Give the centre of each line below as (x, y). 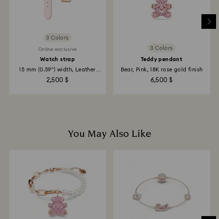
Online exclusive (57, 49)
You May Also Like (109, 134)
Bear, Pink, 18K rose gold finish (162, 70)
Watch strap (57, 60)
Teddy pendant (162, 60)
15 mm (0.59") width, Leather (57, 70)
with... (57, 76)
